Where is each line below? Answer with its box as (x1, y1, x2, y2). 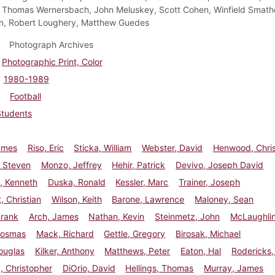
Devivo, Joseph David (176, 159, 264, 170)
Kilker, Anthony (34, 245, 95, 256)
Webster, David (142, 142, 203, 153)
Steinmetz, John (155, 211, 220, 222)
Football (9, 90, 41, 101)
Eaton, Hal (180, 245, 222, 256)
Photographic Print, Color (1, 56, 103, 67)
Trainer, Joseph (179, 176, 241, 187)
